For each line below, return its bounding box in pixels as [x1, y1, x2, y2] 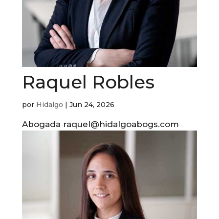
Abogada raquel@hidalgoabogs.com [22, 119, 179, 129]
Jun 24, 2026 [69, 100, 114, 109]
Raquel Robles [22, 70, 159, 93]
